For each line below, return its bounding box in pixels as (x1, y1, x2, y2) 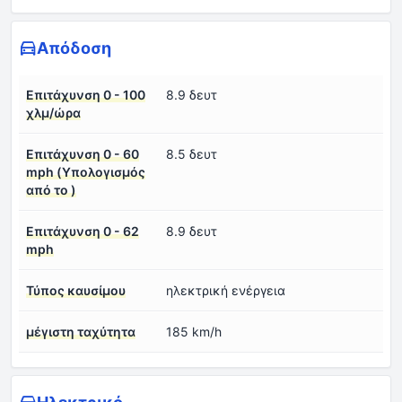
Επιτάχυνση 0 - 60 (26, 146, 139, 162)
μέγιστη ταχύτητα (26, 324, 135, 340)
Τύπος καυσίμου (26, 283, 126, 299)
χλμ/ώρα (26, 105, 81, 121)
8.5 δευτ (166, 146, 217, 162)
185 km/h (166, 324, 222, 340)
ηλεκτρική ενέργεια (166, 283, 285, 299)
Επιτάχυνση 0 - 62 (26, 223, 139, 240)
